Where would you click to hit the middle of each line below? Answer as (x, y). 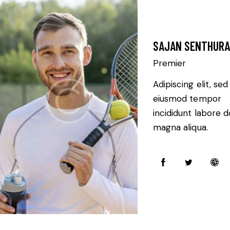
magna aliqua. (180, 128)
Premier (169, 63)
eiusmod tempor (187, 99)
